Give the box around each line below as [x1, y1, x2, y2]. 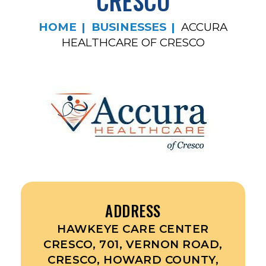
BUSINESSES [91, 20, 166, 34]
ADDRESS [105, 199, 161, 221]
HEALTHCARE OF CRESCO [61, 36, 205, 49]
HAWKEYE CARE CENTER [57, 222, 209, 236]
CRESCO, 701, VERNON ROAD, [43, 237, 223, 251]
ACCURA [181, 20, 227, 34]
